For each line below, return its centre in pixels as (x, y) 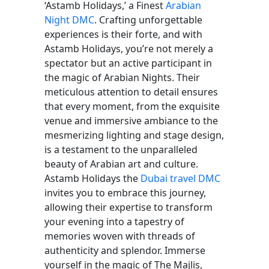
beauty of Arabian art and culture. (121, 164)
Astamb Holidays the (92, 178)
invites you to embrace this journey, (125, 192)
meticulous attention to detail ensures (131, 92)
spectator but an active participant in (128, 63)
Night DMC (69, 20)
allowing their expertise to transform (128, 207)
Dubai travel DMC (180, 178)
